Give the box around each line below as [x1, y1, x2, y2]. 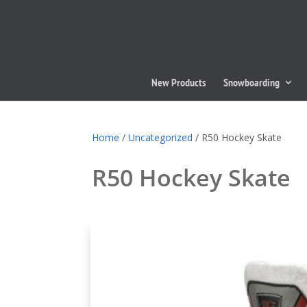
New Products [151, 75, 206, 89]
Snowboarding [223, 75, 280, 89]
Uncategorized [128, 131, 193, 144]
